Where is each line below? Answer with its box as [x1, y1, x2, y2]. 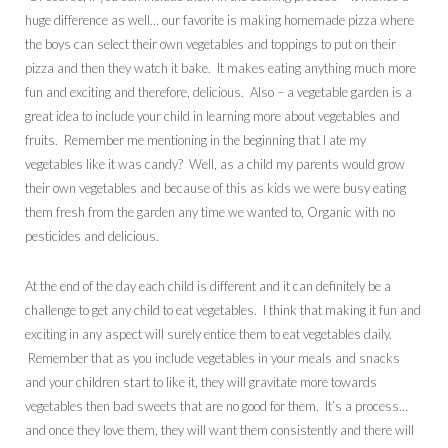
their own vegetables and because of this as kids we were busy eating [25, 180, 406, 197]
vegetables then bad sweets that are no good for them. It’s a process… [25, 398, 408, 415]
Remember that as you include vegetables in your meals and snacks [25, 350, 400, 367]
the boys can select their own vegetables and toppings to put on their [25, 36, 396, 53]
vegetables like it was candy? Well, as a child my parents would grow [25, 156, 405, 173]
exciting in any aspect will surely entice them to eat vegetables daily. [25, 326, 392, 343]
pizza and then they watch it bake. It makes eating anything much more [25, 60, 416, 77]
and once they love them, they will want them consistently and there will [25, 422, 414, 439]
